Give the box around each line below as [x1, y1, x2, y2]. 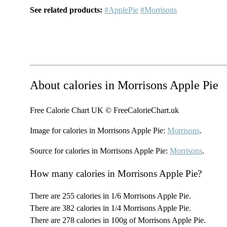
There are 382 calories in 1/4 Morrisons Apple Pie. [30, 204, 192, 213]
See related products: [30, 6, 103, 15]
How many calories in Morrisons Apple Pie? [30, 168, 202, 179]
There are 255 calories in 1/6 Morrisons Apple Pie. [30, 192, 192, 201]
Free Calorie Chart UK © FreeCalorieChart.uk [30, 105, 179, 115]
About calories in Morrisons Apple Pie [30, 79, 219, 92]
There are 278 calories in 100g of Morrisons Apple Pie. [30, 216, 206, 225]
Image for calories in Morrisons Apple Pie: [30, 126, 168, 135]
